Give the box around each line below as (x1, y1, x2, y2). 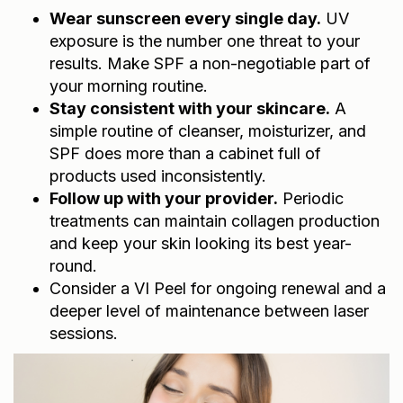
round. (49, 255, 97, 275)
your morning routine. (49, 76, 208, 95)
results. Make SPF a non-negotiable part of (49, 53, 371, 73)
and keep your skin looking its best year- (49, 233, 352, 253)
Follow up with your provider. (49, 188, 278, 208)
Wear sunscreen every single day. (49, 8, 321, 28)
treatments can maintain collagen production (49, 210, 380, 230)
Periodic (278, 188, 344, 208)
